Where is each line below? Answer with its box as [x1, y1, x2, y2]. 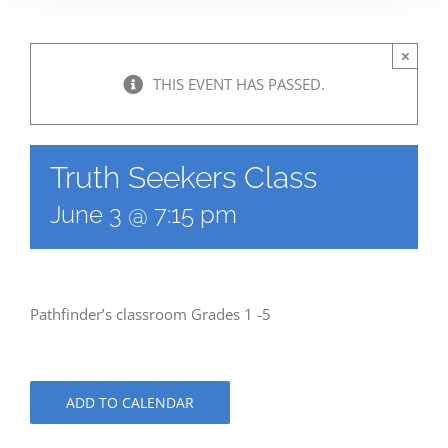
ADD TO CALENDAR [66, 393, 194, 413]
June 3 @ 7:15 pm [50, 200, 237, 230]
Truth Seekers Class [50, 160, 317, 196]
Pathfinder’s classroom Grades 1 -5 [30, 304, 271, 325]
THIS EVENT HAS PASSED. [153, 74, 325, 95]
